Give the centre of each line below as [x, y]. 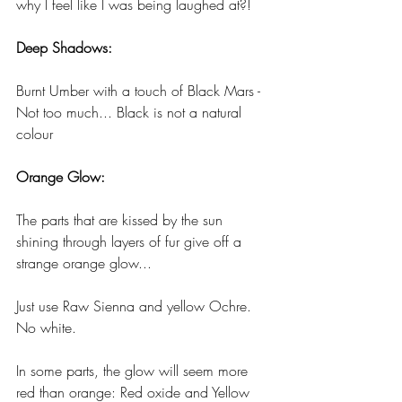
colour [35, 134]
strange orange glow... [84, 263]
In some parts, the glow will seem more [134, 371]
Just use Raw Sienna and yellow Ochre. [136, 306]
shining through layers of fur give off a [131, 242]
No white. [48, 328]
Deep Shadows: [64, 48]
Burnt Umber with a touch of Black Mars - [140, 91]
